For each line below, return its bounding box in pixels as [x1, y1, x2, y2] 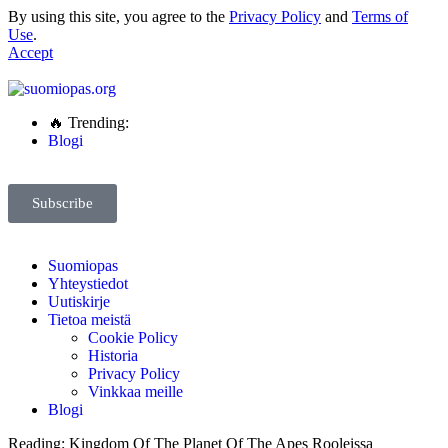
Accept [8, 44, 53, 61]
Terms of [352, 8, 408, 25]
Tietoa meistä [48, 311, 131, 328]
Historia [88, 347, 138, 364]
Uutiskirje [48, 293, 110, 310]
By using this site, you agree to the [8, 8, 229, 25]
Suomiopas [48, 257, 118, 274]
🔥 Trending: [48, 114, 129, 131]
